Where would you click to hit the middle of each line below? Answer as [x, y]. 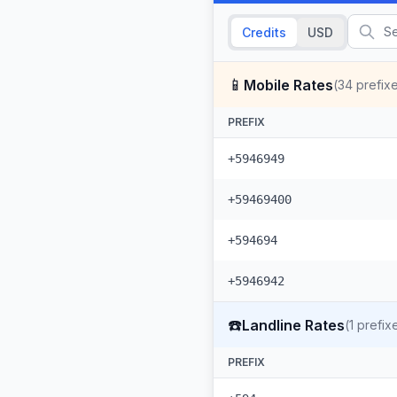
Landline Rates [293, 325]
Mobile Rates [288, 85]
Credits [264, 32]
